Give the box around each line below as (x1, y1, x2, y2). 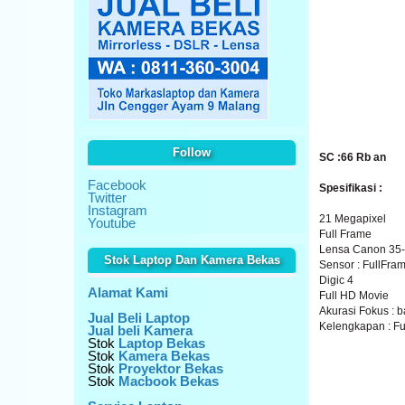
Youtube (88, 215, 136, 231)
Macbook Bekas (118, 373, 219, 389)
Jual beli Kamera (88, 323, 193, 338)
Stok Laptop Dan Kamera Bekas (103, 253, 280, 267)
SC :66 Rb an (319, 151, 390, 164)
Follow (173, 146, 211, 159)
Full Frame (319, 228, 372, 240)
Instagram (88, 202, 147, 218)
